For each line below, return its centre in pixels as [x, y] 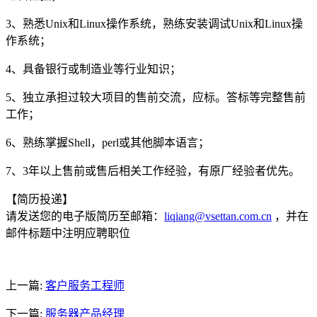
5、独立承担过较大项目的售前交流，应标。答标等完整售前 [156, 97]
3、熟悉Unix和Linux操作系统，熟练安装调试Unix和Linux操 [154, 23]
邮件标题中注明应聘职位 [68, 233]
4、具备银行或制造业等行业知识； [93, 69]
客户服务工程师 [85, 285]
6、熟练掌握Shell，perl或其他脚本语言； [108, 142]
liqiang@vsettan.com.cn [218, 216]
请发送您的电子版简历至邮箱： [85, 216]
